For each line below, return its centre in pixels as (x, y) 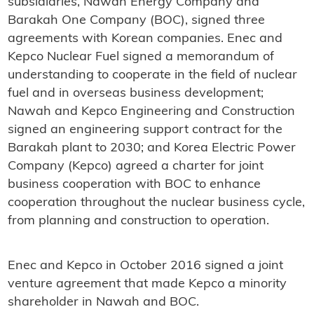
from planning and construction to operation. (138, 221)
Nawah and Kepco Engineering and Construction (151, 111)
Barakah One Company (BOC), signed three (136, 20)
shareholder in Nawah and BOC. (103, 302)
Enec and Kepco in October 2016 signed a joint (145, 266)
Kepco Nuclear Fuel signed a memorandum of (141, 57)
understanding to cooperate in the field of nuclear (152, 75)
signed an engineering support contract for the (145, 130)
